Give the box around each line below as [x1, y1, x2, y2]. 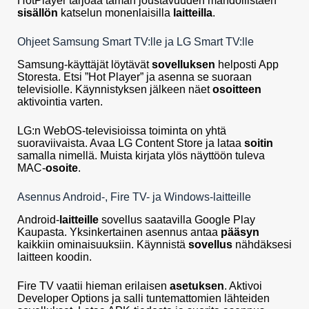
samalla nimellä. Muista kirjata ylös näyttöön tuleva [17, 149, 265, 161]
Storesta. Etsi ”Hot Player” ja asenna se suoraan [17, 70, 252, 83]
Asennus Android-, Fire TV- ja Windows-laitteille [17, 190, 251, 203]
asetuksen [170, 279, 224, 292]
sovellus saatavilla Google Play [99, 213, 255, 226]
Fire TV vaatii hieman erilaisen [17, 279, 170, 292]
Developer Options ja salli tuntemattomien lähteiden [17, 292, 270, 304]
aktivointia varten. [17, 95, 103, 108]
